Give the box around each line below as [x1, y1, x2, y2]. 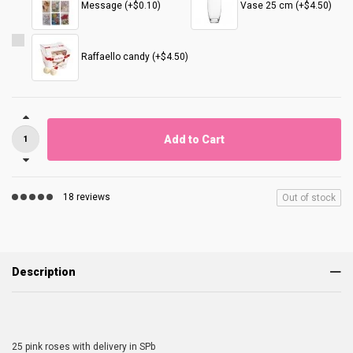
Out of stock [282, 192, 336, 203]
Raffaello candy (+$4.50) [79, 51, 188, 63]
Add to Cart [164, 132, 225, 146]
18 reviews [63, 191, 110, 203]
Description [12, 266, 76, 278]
